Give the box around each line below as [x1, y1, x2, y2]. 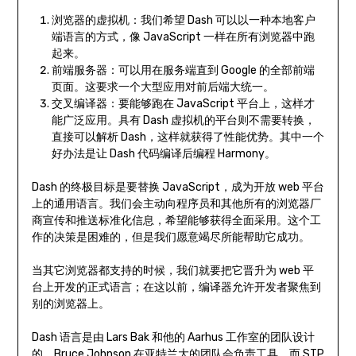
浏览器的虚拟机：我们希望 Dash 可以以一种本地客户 [51, 14, 315, 28]
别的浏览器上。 [31, 297, 110, 311]
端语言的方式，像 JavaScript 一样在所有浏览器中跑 [51, 30, 315, 44]
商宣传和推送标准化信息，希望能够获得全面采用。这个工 [31, 214, 321, 228]
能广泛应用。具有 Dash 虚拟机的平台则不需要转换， [51, 114, 315, 128]
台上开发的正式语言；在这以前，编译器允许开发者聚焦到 [31, 281, 321, 295]
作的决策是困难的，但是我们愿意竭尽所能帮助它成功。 [31, 230, 310, 245]
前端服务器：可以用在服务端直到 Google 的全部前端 [51, 64, 315, 78]
